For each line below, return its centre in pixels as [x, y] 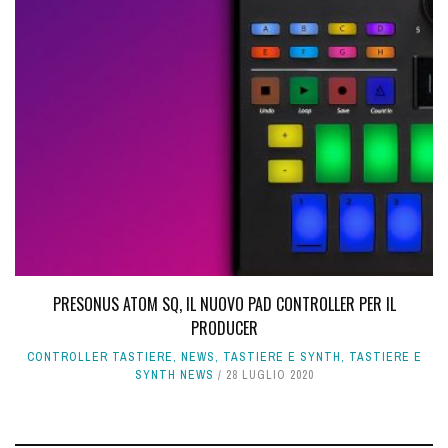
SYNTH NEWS [174, 375]
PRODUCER [224, 328]
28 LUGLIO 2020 [269, 375]
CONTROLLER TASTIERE [99, 357]
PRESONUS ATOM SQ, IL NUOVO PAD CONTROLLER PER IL [224, 304]
